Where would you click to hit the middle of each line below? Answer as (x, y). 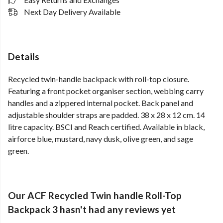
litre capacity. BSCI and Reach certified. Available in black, (106, 127)
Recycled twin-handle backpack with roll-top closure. (99, 79)
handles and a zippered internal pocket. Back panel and (101, 103)
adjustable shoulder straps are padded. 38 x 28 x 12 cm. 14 (107, 115)
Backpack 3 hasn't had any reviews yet (92, 210)
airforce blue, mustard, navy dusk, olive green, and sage (101, 139)
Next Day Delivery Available (72, 12)
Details (24, 56)
